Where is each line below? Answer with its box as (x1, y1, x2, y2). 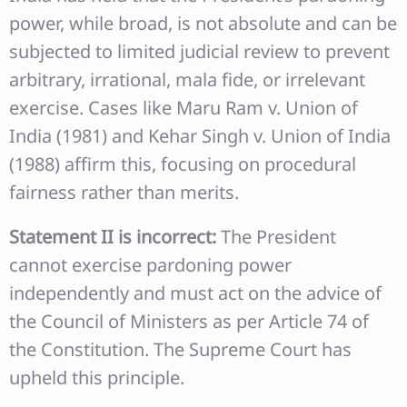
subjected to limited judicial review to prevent (9, 39, 390, 64)
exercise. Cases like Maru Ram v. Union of (9, 95, 358, 120)
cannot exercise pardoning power (9, 253, 292, 277)
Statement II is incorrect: (9, 224, 216, 249)
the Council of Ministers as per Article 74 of (9, 309, 369, 333)
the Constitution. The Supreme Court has (9, 337, 352, 362)
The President (216, 224, 336, 249)
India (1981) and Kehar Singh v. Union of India (9, 124, 391, 148)
